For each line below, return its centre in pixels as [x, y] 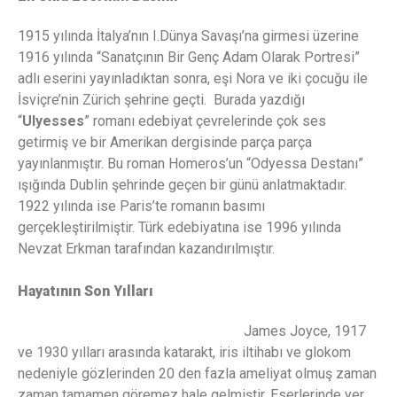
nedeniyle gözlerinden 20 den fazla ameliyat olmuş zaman [197, 374]
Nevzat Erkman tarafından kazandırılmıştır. [146, 248]
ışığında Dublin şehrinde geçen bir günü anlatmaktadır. [182, 184]
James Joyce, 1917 [305, 331]
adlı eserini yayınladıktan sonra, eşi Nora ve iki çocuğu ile [193, 78]
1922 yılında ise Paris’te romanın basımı [141, 206]
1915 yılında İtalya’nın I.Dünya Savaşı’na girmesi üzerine [188, 35]
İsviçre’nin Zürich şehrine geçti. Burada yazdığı [161, 99]
